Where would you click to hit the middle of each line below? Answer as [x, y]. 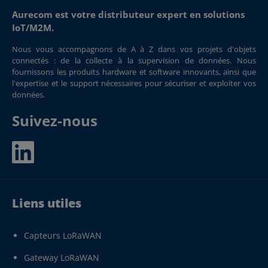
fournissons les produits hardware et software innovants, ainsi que [134, 72]
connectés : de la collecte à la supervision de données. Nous [134, 60]
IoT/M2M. [33, 28]
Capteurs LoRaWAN [63, 235]
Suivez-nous [55, 121]
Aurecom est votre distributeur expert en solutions [128, 14]
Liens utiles [47, 203]
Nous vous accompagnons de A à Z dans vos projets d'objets [134, 49]
